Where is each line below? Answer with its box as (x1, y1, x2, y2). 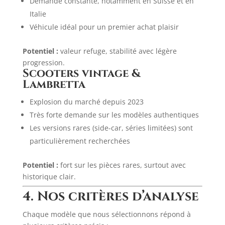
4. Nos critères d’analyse (22, 188, 199, 205)
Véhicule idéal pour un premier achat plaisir (29, 22, 179, 32)
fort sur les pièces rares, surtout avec (58, 160, 186, 170)
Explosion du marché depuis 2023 (29, 97, 144, 106)
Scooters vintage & (22, 66, 141, 81)
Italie (29, 9, 46, 19)
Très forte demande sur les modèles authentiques (29, 110, 199, 120)
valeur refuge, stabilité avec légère (58, 46, 177, 56)
